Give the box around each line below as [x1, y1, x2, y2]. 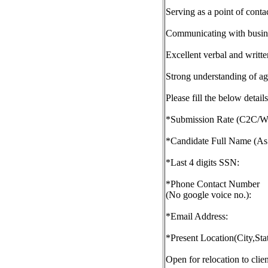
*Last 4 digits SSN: [166, 157, 239, 167]
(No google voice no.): [166, 190, 251, 200]
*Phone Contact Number [166, 179, 260, 189]
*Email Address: [166, 211, 228, 221]
